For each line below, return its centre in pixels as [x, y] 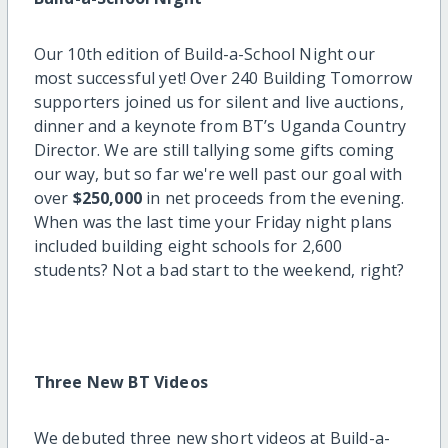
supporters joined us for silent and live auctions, [218, 101]
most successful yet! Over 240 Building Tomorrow [223, 77]
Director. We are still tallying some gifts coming [214, 149]
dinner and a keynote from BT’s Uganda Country [219, 125]
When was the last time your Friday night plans [213, 221]
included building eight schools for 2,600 [188, 245]
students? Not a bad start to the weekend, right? [219, 269]
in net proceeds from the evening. [273, 197]
